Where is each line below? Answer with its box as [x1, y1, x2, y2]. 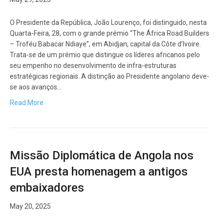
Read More [10, 99, 44, 107]
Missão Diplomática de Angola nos [10, 149, 194, 163]
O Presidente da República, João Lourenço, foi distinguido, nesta [10, 19, 207, 27]
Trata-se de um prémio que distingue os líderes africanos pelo [10, 51, 200, 59]
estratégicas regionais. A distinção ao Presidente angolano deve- [10, 72, 209, 81]
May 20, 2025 [10, 202, 51, 211]
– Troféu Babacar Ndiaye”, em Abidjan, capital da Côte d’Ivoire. [10, 40, 201, 48]
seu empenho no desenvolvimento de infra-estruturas [10, 62, 176, 70]
